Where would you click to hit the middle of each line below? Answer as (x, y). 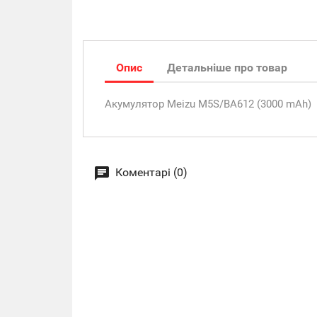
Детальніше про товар (227, 68)
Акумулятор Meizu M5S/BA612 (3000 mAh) (208, 104)
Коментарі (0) (150, 173)
